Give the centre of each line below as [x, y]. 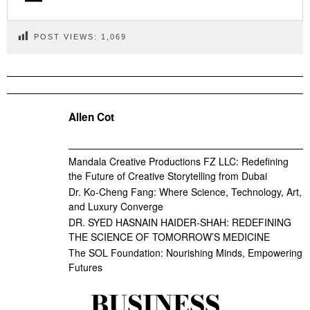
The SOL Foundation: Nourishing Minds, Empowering [185, 252]
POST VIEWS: [66, 37]
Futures [85, 267]
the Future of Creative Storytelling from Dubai [168, 175]
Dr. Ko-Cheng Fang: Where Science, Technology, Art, [185, 191]
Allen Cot [91, 117]
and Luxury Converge [116, 206]
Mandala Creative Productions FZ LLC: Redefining [179, 161]
